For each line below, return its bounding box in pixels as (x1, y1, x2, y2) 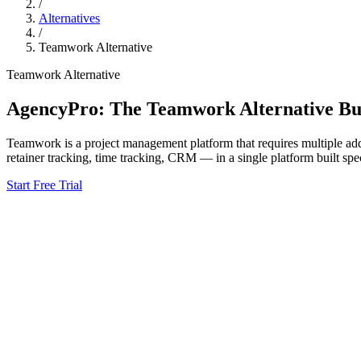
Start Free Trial (6, 177, 82, 192)
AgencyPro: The (6, 98, 147, 119)
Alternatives (39, 11, 100, 25)
